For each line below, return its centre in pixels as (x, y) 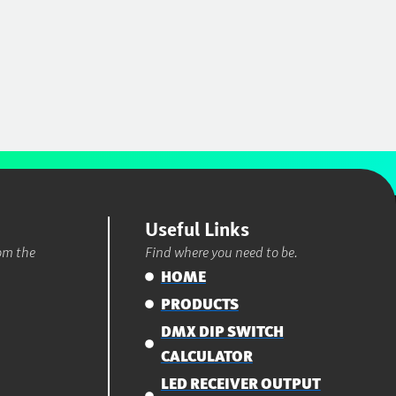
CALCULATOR (206, 356)
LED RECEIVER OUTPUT (240, 383)
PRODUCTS (199, 304)
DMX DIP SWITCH (222, 331)
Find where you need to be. (222, 252)
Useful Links (198, 229)
